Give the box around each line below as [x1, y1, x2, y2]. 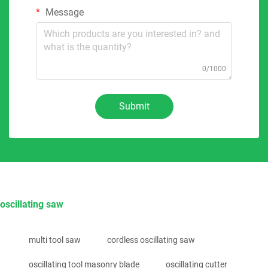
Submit [118, 100, 150, 112]
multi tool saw [29, 234, 81, 245]
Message [43, 6, 84, 18]
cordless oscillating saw [107, 234, 195, 245]
